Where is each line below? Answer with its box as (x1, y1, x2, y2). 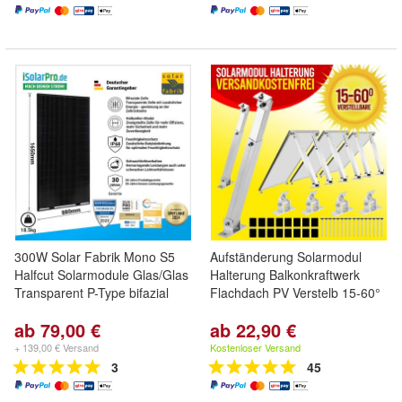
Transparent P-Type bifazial (14, 284, 169, 301)
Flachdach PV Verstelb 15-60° (210, 284, 380, 301)
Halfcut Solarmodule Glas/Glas (14, 266, 188, 284)
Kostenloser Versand (210, 340, 301, 354)
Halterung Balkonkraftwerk (210, 266, 360, 284)
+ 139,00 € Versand (14, 340, 99, 354)
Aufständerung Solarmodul (210, 248, 362, 266)
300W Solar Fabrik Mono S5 (14, 248, 175, 266)
